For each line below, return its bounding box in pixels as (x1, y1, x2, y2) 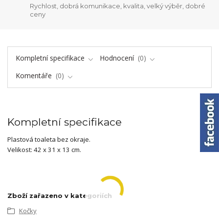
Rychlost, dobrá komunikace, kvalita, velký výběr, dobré (30, 1, 206, 10)
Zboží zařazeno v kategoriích (7, 191, 112, 199)
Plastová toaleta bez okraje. (7, 135, 90, 144)
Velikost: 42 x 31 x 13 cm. (7, 145, 81, 154)
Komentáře (15, 71, 54, 81)
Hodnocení (100, 53, 136, 63)
